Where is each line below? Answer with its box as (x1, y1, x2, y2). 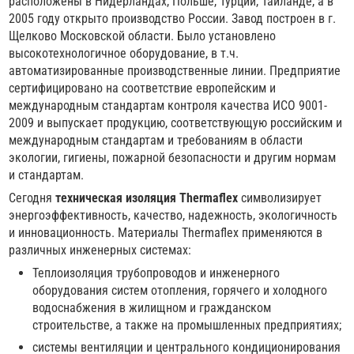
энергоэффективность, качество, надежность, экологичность (9, 208, 338, 224)
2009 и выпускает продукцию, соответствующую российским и (9, 115, 343, 131)
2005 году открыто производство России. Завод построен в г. (9, 11, 337, 27)
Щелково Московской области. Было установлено (9, 28, 277, 44)
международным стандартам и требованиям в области (9, 133, 303, 149)
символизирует (238, 190, 322, 206)
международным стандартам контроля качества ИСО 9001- (9, 98, 328, 114)
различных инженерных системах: (9, 243, 192, 258)
